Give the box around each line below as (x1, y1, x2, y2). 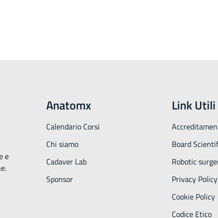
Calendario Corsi (46, 121, 100, 132)
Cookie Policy (172, 191, 216, 202)
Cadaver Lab (46, 156, 87, 167)
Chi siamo (46, 138, 78, 150)
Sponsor (46, 173, 73, 185)
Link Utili (172, 96, 216, 114)
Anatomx (46, 96, 91, 114)
